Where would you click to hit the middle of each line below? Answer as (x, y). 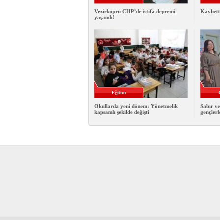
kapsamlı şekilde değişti (122, 112)
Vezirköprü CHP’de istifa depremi (135, 12)
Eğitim (119, 93)
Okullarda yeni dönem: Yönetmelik (136, 106)
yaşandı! (104, 17)
